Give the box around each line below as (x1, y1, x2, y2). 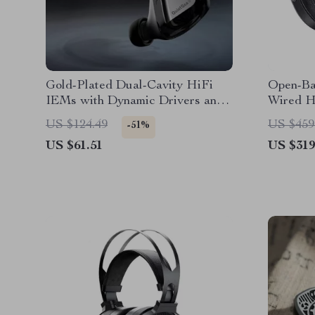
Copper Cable (46, 110, 120, 123)
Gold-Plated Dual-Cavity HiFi (46, 79, 213, 92)
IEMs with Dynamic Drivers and (46, 95, 224, 108)
